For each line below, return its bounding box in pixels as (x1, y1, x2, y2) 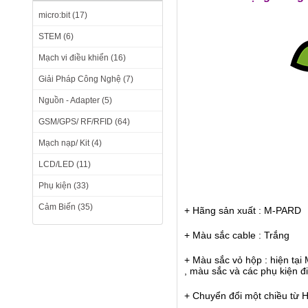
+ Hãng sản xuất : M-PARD (184, 205, 301, 216)
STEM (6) (38, 32, 74, 41)
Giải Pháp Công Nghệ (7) (38, 74, 133, 84)
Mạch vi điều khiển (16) (38, 53, 126, 63)
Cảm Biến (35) (38, 202, 93, 212)
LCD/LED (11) (38, 159, 91, 169)
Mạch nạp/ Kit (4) (38, 138, 102, 148)
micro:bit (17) (38, 10, 87, 20)
